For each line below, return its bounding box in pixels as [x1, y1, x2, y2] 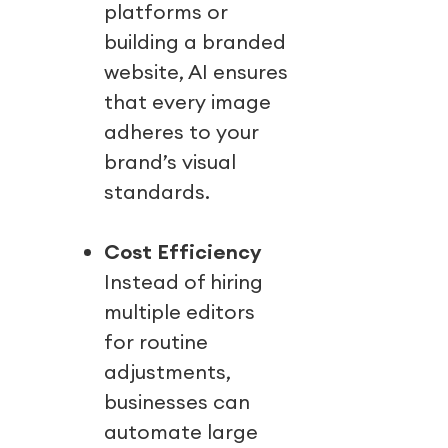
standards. [103, 179, 210, 205]
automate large [103, 419, 259, 445]
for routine [103, 329, 209, 355]
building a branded [103, 29, 287, 55]
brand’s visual [103, 149, 237, 175]
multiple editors [103, 299, 256, 325]
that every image [103, 89, 272, 115]
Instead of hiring [103, 269, 264, 295]
